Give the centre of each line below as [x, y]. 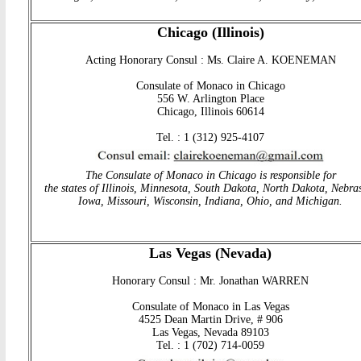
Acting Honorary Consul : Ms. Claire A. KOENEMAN [210, 60]
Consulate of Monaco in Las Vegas [210, 307]
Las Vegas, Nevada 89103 [210, 333]
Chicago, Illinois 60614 [210, 112]
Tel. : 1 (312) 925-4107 [210, 138]
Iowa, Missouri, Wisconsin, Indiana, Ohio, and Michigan [209, 201]
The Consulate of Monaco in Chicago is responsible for [210, 176]
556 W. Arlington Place [210, 99]
